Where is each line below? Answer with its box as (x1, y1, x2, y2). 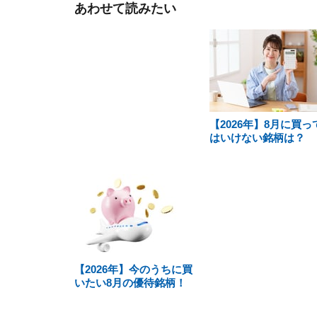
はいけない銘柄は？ (209, 132, 305, 144)
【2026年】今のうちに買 (74, 263, 192, 275)
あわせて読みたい (74, 1, 176, 16)
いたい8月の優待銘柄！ (74, 277, 186, 289)
